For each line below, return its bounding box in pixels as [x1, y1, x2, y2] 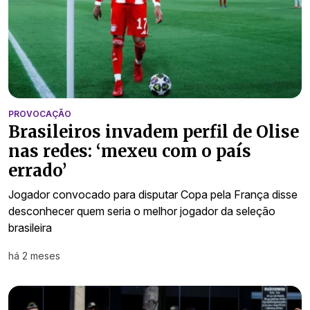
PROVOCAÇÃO [8, 109, 71, 120]
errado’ [8, 160, 66, 182]
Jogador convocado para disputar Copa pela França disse [8, 188, 298, 202]
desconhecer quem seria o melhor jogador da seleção [8, 204, 275, 219]
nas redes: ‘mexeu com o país [8, 140, 251, 163]
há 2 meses [8, 250, 60, 262]
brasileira [8, 221, 52, 235]
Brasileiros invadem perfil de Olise [8, 121, 299, 143]
